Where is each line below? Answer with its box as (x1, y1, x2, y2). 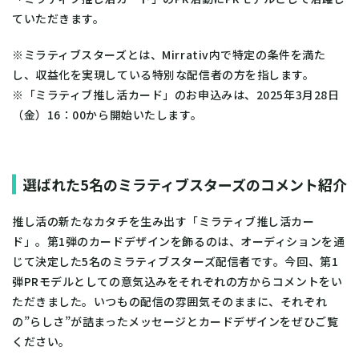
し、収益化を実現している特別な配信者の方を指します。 (12, 66, 315, 83)
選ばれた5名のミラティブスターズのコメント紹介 (22, 173, 347, 195)
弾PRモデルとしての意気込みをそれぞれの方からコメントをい (12, 272, 343, 289)
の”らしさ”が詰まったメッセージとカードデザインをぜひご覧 (12, 313, 339, 329)
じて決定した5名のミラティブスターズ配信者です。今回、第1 (12, 252, 339, 269)
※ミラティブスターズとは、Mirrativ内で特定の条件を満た (12, 46, 326, 63)
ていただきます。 (12, 10, 105, 26)
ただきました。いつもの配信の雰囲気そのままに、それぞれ (12, 292, 328, 309)
